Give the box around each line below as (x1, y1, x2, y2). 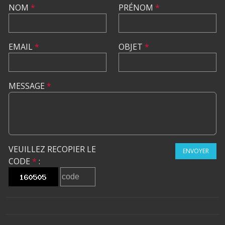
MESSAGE (9, 80, 47, 91)
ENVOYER (183, 146, 209, 155)
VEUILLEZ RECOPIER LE (9, 143, 96, 155)
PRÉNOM (119, 2, 155, 13)
